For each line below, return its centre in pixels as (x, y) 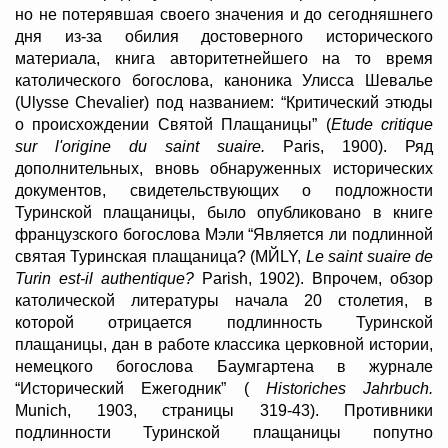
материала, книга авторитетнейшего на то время (224, 59)
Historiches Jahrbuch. (349, 389)
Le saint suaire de (369, 257)
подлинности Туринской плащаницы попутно (224, 433)
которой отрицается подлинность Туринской (224, 323)
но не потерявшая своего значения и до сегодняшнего (224, 15)
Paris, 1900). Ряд (358, 147)
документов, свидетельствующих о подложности (224, 191)
